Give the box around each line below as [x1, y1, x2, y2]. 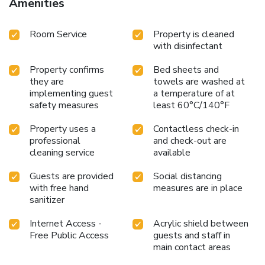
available [153, 146, 190, 159]
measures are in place [153, 181, 243, 195]
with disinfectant [153, 39, 222, 53]
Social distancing [153, 169, 222, 183]
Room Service [30, 27, 87, 41]
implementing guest [30, 86, 113, 100]
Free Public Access [30, 228, 109, 242]
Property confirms [30, 63, 104, 76]
